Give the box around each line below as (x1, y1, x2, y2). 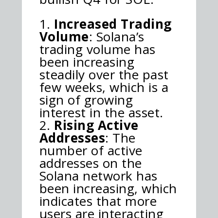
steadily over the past (39, 65, 169, 83)
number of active (39, 141, 143, 159)
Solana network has (39, 166, 158, 184)
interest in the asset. (39, 103, 163, 121)
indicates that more (39, 192, 157, 210)
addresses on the (39, 154, 142, 172)
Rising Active (54, 116, 139, 134)
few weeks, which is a (39, 78, 169, 96)
